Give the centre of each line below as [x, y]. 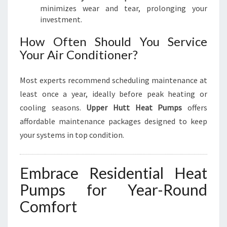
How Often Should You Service [113, 41]
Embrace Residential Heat [113, 173]
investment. [61, 19]
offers [195, 107]
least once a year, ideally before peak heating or [113, 94]
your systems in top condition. [72, 135]
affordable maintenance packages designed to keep [113, 121]
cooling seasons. [53, 107]
